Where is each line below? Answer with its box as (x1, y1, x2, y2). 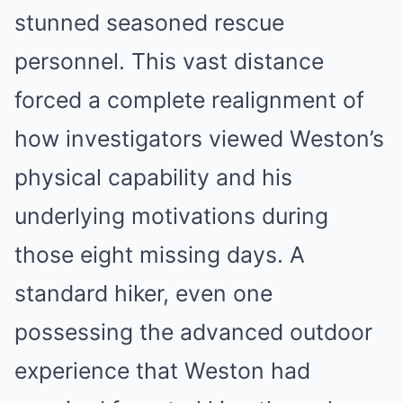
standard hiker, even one (14, 280, 273, 307)
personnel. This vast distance (14, 48, 324, 75)
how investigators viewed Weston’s (14, 125, 384, 152)
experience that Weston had (14, 357, 310, 384)
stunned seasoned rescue (14, 9, 284, 36)
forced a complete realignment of (14, 86, 364, 113)
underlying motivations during (14, 202, 328, 229)
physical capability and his (14, 164, 292, 191)
